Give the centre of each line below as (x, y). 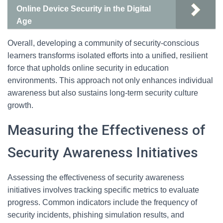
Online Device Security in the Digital (84, 9)
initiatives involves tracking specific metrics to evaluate (103, 190)
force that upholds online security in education (88, 68)
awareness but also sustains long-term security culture (103, 93)
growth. (20, 105)
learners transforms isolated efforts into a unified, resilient (108, 56)
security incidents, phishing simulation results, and (96, 215)
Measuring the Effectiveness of (107, 130)
